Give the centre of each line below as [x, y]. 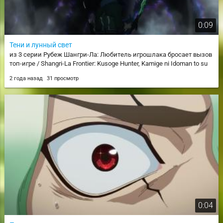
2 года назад [27, 78]
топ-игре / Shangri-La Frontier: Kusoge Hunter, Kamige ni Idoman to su [108, 63]
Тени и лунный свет [41, 45]
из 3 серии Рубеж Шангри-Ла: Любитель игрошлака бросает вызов [111, 54]
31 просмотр [62, 78]
